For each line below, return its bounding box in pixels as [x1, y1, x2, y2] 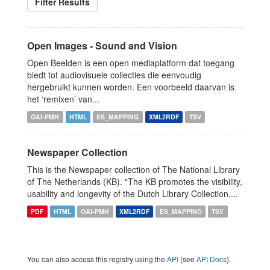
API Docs [196, 254, 227, 264]
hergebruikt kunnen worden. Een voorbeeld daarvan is [27, 81, 234, 93]
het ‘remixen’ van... [27, 93, 99, 105]
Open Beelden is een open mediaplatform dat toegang [27, 57, 234, 69]
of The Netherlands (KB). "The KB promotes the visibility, [27, 175, 242, 187]
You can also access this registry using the [27, 254, 167, 264]
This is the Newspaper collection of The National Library [27, 163, 240, 175]
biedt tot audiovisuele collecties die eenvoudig [27, 69, 201, 81]
